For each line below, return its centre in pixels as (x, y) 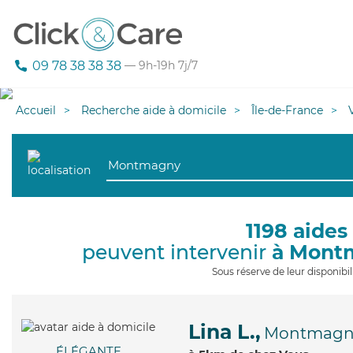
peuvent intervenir (177, 252)
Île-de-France (287, 110)
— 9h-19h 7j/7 (160, 66)
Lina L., (225, 332)
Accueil (36, 110)
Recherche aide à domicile (154, 110)
